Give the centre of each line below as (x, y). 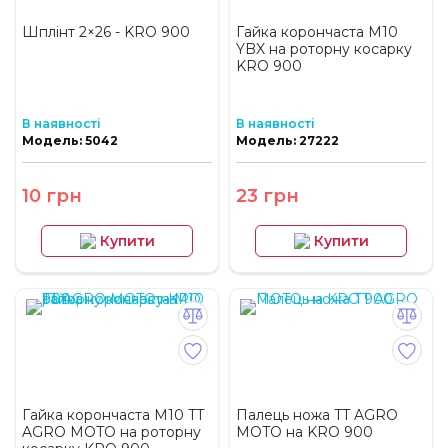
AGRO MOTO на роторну (111, 432)
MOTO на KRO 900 (304, 432)
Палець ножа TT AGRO (317, 415)
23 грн (267, 196)
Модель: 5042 (70, 141)
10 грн (52, 196)
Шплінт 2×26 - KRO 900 (106, 32)
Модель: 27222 (287, 141)
